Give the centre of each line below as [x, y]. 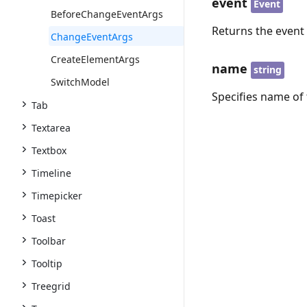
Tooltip [47, 263]
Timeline [51, 173]
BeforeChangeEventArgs [107, 14]
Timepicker [57, 196]
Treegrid [51, 286]
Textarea [51, 128]
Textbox [49, 150]
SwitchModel [80, 82]
